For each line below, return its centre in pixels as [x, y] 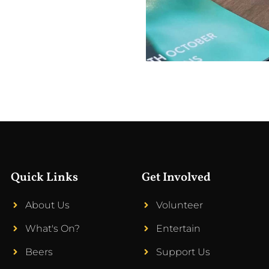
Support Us [183, 252]
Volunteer [179, 205]
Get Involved [176, 177]
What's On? [53, 228]
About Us [47, 205]
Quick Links [45, 177]
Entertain [178, 228]
